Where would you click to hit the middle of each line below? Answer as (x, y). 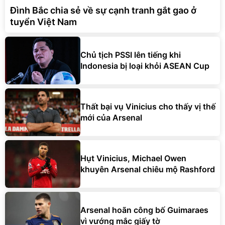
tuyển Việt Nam (43, 22)
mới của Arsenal (111, 118)
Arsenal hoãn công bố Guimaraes (144, 210)
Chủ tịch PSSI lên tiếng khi (131, 55)
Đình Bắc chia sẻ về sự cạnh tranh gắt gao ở (103, 10)
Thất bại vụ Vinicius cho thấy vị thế (148, 107)
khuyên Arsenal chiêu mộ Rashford (148, 170)
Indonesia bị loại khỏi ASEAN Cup (145, 66)
